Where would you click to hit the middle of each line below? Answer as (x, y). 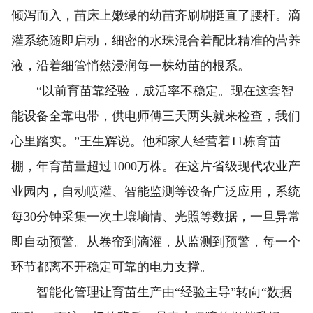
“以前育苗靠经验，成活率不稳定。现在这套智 (152, 91)
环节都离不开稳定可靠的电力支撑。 (112, 267)
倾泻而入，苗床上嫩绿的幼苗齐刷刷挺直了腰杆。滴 (156, 16)
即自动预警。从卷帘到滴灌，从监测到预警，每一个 (156, 242)
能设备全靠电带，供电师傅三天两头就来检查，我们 (156, 116)
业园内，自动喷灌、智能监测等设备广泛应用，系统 (156, 192)
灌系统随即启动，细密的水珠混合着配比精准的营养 (156, 41)
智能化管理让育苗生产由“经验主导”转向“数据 (152, 292)
